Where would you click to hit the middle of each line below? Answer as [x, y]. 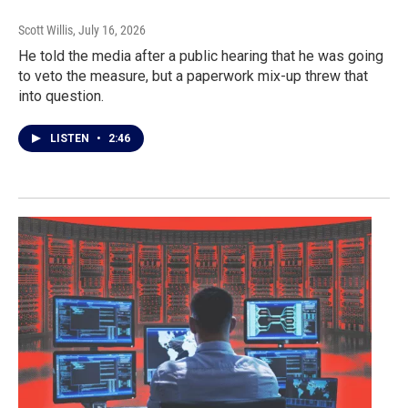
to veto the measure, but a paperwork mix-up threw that [193, 76]
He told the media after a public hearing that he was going [201, 56]
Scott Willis [46, 30]
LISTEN [71, 138]
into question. [61, 96]
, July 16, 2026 [109, 30]
